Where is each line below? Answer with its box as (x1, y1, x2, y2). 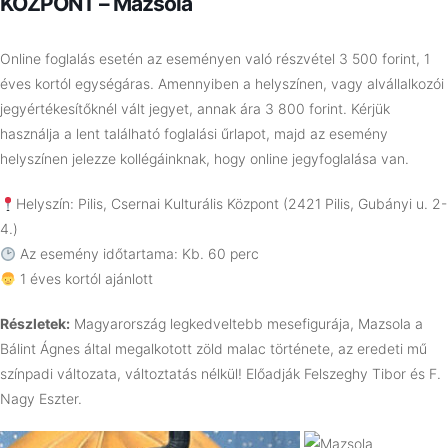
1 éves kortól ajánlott (15, 270, 153, 288)
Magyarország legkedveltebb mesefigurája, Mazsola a (70, 315, 423, 333)
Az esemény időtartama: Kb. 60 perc (15, 245, 259, 263)
